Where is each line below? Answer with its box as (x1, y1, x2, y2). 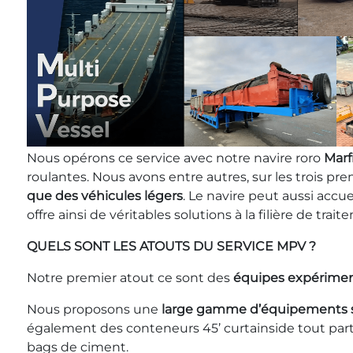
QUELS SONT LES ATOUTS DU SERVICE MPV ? (27, 239, 316, 254)
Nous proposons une (27, 302, 162, 317)
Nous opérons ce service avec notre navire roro (27, 150, 324, 165)
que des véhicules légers (27, 188, 183, 203)
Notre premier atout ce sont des (27, 270, 233, 285)
